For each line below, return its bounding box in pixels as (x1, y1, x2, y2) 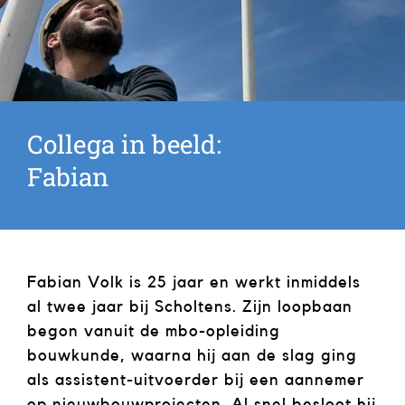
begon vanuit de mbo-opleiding (27, 323, 280, 340)
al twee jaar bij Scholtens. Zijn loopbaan (27, 298, 353, 316)
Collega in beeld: (27, 127, 221, 161)
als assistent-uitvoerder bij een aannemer (27, 372, 364, 389)
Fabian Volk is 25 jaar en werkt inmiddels (27, 274, 361, 291)
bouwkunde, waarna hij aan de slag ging (27, 347, 357, 364)
